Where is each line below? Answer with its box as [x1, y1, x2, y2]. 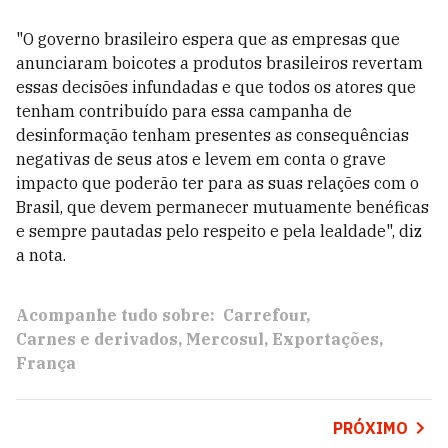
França [16, 353, 76, 373]
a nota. [16, 245, 66, 265]
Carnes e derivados [16, 329, 178, 349]
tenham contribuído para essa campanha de [16, 101, 352, 121]
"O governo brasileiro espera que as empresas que [16, 29, 400, 49]
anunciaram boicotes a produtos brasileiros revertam [16, 53, 423, 73]
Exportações [272, 329, 379, 349]
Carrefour [223, 305, 306, 325]
